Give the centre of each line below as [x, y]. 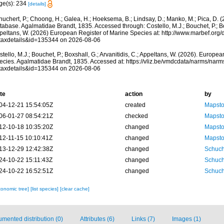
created [135, 105]
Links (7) [143, 219]
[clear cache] [74, 189]
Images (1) [186, 219]
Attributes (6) [97, 219]
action [133, 94]
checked [136, 116]
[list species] [45, 189]
